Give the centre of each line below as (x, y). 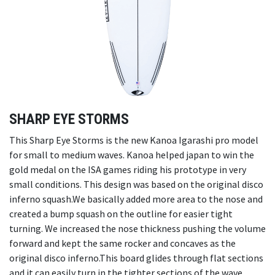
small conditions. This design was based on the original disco (136, 184)
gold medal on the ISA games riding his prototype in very (128, 170)
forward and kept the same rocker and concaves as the (122, 243)
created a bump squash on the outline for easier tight (121, 214)
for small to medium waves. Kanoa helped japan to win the (132, 155)
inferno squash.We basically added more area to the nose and (136, 199)
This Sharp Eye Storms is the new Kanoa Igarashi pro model (134, 140)
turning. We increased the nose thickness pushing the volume (137, 229)
